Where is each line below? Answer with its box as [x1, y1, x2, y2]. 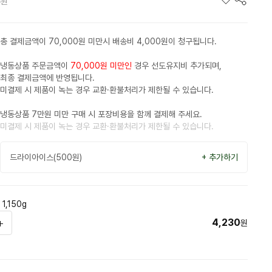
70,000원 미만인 [70, 61, 132, 70]
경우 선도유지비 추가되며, [132, 61, 222, 70]
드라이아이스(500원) [10, 152, 82, 162]
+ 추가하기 [202, 152, 238, 162]
